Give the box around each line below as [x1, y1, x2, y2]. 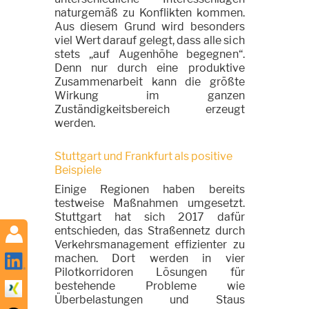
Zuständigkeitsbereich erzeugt [54, 103, 245, 116]
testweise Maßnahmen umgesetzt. [54, 197, 245, 210]
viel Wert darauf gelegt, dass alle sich [54, 34, 245, 47]
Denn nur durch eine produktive [54, 61, 245, 74]
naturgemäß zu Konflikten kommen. [54, 6, 245, 19]
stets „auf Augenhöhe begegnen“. [54, 48, 245, 61]
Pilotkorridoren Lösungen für [54, 266, 245, 279]
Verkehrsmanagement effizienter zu [54, 238, 245, 251]
